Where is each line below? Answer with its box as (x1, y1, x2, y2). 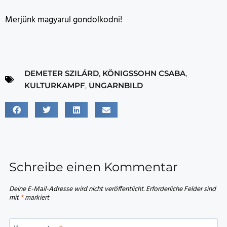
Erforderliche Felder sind (146, 183, 216, 195)
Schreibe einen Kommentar (9, 159, 178, 174)
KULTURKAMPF (24, 81, 85, 91)
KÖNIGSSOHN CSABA (102, 68, 185, 79)
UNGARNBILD (89, 81, 143, 91)
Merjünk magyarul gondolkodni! (5, 13, 122, 27)
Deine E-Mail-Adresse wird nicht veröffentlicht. (9, 183, 144, 195)
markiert (23, 192, 49, 203)
